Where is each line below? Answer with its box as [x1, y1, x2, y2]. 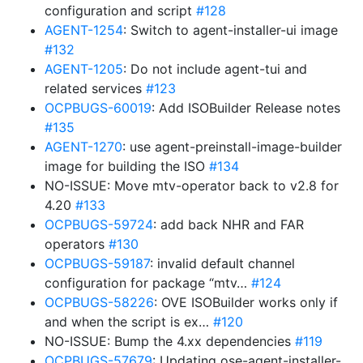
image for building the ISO [45, 158, 209, 174]
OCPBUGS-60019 [45, 100, 152, 116]
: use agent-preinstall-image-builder [122, 139, 342, 155]
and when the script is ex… [45, 314, 213, 330]
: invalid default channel [150, 255, 295, 271]
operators [45, 236, 109, 252]
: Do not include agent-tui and [123, 61, 307, 77]
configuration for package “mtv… [45, 275, 251, 291]
